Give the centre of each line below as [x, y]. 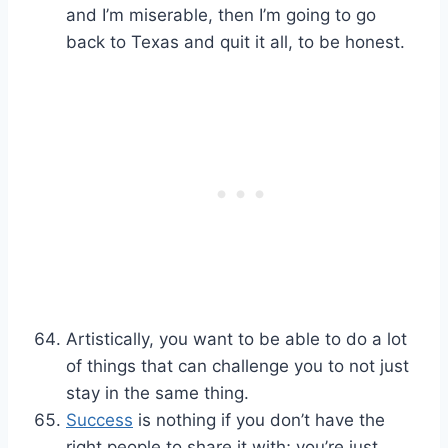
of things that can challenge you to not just [237, 366]
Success [99, 420]
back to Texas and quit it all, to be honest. [235, 42]
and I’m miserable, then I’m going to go [221, 15]
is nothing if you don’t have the [259, 420]
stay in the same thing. [157, 393]
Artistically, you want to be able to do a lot [236, 339]
